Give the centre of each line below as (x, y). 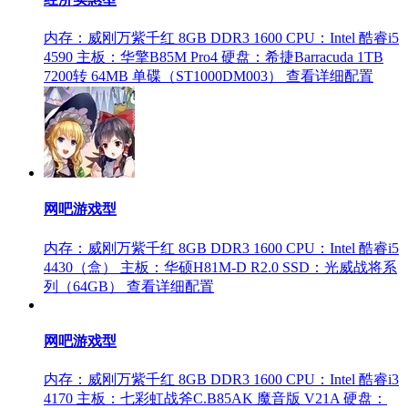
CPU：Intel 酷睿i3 (342, 380)
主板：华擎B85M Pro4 (147, 57)
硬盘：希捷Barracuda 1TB (302, 57)
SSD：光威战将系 (340, 267)
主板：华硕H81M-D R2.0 (199, 267)
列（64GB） (83, 286)
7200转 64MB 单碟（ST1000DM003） (163, 76)
